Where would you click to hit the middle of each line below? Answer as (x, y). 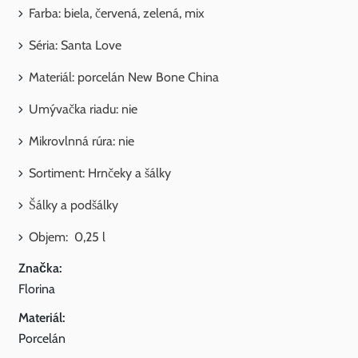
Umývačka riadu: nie (85, 109)
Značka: (40, 268)
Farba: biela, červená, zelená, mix (117, 13)
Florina (37, 289)
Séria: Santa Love (75, 45)
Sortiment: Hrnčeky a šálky (100, 173)
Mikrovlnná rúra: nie (82, 141)
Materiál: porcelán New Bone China (124, 77)
